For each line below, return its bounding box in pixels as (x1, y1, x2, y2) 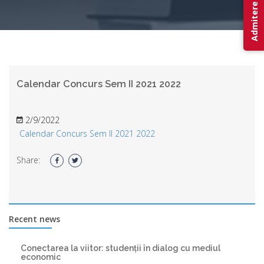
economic (21, 252, 61, 262)
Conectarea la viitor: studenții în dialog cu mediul (21, 243, 220, 253)
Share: (16, 154, 40, 166)
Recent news (9, 213, 60, 225)
